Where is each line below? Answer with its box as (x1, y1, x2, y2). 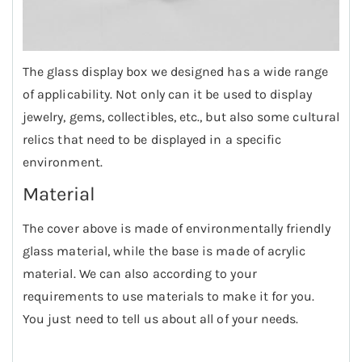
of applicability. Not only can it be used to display (23, 86, 312, 103)
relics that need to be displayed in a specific (23, 132, 282, 148)
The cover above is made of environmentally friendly (23, 221, 330, 237)
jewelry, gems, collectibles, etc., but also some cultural (23, 109, 339, 125)
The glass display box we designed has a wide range (23, 64, 329, 80)
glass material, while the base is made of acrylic (23, 243, 306, 259)
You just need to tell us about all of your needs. (23, 311, 299, 327)
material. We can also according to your (23, 266, 257, 282)
